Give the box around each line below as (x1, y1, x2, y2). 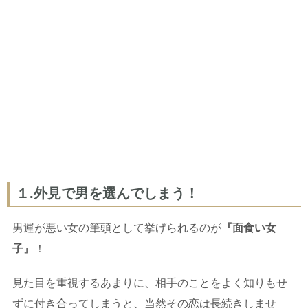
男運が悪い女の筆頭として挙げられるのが (12, 222, 221, 234)
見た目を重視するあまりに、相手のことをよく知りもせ (12, 277, 287, 289)
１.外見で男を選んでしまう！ (16, 186, 199, 201)
